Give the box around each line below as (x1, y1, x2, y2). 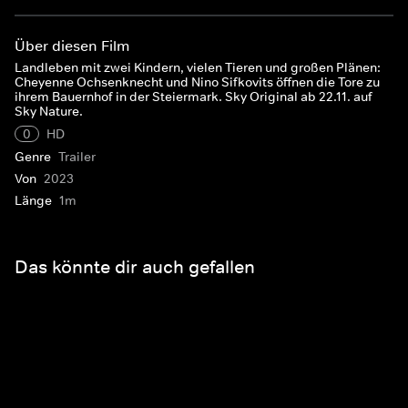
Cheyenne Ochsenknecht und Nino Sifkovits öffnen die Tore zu (15, 74, 380, 90)
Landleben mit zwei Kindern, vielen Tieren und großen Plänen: (15, 59, 381, 76)
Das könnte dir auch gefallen (15, 255, 255, 278)
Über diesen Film (15, 36, 130, 55)
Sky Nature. (15, 103, 83, 119)
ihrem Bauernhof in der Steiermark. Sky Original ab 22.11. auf (15, 88, 372, 105)
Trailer (58, 148, 96, 165)
